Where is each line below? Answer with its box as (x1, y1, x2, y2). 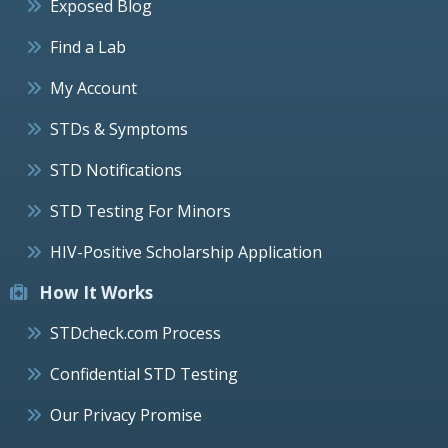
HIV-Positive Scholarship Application (50, 240, 322, 263)
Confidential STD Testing (50, 362, 238, 385)
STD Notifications (50, 158, 182, 181)
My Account (50, 76, 137, 99)
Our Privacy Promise (50, 403, 202, 426)
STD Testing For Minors (50, 199, 231, 222)
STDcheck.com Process (50, 321, 221, 344)
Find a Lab (50, 35, 126, 58)
